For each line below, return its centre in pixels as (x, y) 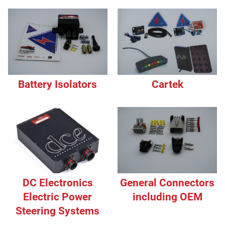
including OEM (167, 197)
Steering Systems (58, 211)
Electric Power (58, 197)
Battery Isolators (58, 84)
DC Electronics (58, 183)
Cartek (167, 84)
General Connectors (167, 183)
